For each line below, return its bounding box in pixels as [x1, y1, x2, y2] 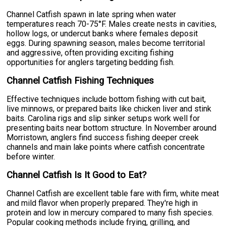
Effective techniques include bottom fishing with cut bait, [7, 94, 206, 104]
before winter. [7, 151, 55, 161]
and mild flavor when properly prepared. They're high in [7, 198, 198, 208]
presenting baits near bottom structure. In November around [7, 123, 217, 133]
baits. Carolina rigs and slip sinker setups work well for [7, 113, 200, 123]
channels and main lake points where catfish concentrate [7, 142, 205, 152]
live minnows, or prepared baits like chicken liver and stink [7, 103, 212, 114]
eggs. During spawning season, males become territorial [7, 38, 205, 48]
